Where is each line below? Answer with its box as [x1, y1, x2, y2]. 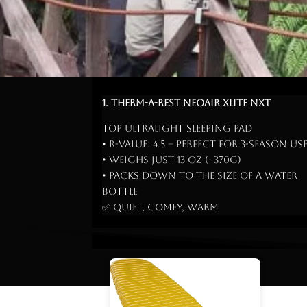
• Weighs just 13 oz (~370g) [102, 153, 242, 165]
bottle [102, 185, 138, 197]
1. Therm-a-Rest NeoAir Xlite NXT [102, 97, 271, 108]
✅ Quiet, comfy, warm [102, 201, 219, 212]
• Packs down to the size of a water [102, 169, 298, 181]
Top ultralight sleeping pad [102, 122, 253, 134]
